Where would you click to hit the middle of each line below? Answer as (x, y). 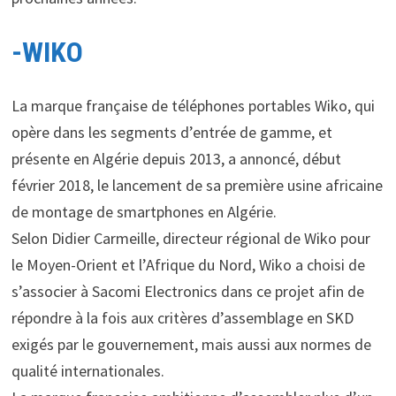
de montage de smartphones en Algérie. (144, 211)
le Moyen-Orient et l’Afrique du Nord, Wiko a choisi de (188, 264)
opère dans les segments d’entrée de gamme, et (171, 132)
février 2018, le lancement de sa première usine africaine (197, 185)
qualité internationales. (88, 370)
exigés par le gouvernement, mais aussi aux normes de (191, 344)
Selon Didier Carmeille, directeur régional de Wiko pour (190, 238)
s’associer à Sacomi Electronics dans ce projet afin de (187, 291)
